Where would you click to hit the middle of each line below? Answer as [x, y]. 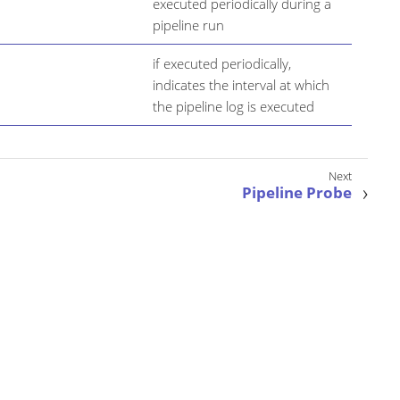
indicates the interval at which [241, 84]
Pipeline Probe [297, 192]
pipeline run [188, 25]
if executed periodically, [222, 63]
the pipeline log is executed [233, 106]
